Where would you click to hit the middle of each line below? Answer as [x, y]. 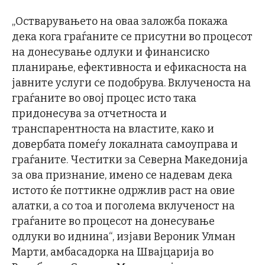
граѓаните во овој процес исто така [104, 98]
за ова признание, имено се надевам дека [122, 175]
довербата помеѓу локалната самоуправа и [125, 144]
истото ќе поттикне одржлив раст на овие [123, 190]
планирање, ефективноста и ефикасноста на [129, 67]
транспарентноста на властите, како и [113, 129]
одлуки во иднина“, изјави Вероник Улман [124, 236]
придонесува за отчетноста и [89, 113]
